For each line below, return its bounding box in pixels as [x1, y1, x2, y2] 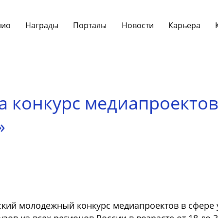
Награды [25, 19, 58, 30]
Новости [121, 19, 154, 30]
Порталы [73, 19, 107, 30]
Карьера [168, 19, 201, 30]
